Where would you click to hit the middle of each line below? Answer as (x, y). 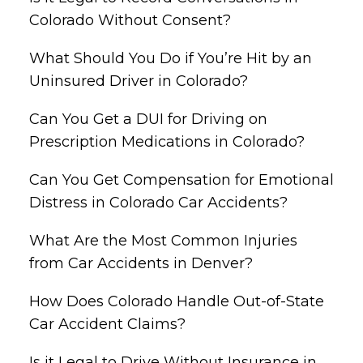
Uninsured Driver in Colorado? (139, 81)
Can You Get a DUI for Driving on (148, 119)
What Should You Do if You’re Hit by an (171, 58)
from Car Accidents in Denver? (141, 263)
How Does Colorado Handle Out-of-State (177, 301)
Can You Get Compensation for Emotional (181, 179)
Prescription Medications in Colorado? (167, 141)
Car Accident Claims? (107, 324)
